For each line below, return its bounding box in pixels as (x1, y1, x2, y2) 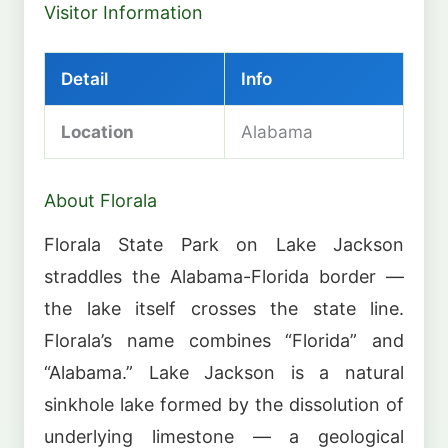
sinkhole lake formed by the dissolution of (44, 393, 404, 415)
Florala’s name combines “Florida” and (44, 329, 404, 351)
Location (61, 121, 134, 143)
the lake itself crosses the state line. (44, 297, 404, 319)
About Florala (44, 190, 157, 212)
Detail (61, 68, 108, 90)
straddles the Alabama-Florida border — (44, 265, 404, 287)
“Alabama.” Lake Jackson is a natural (44, 361, 404, 383)
